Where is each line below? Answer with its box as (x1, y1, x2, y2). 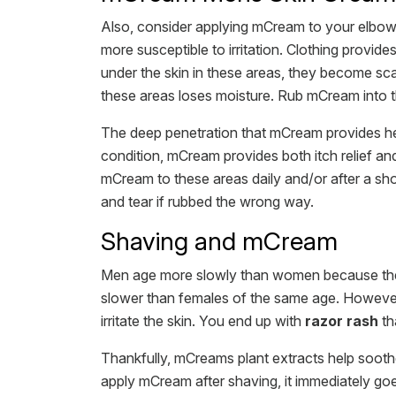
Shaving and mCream (101, 226, 338, 256)
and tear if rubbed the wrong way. (101, 193, 314, 210)
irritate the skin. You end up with (101, 312, 305, 330)
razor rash (305, 312, 378, 330)
